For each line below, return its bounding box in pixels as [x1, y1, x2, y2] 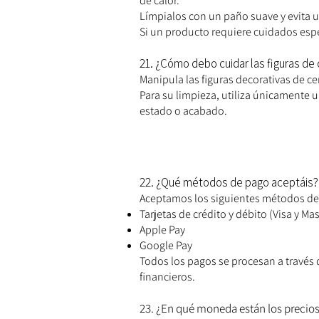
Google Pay [140, 238, 192, 253]
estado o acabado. [140, 103, 227, 119]
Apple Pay [140, 222, 185, 238]
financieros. [140, 269, 195, 285]
